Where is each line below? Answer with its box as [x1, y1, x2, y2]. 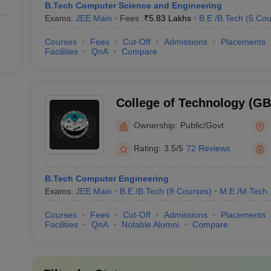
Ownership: [133, 120, 177, 130]
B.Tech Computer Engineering [44, 174, 169, 183]
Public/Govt [180, 120, 224, 130]
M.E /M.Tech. [219, 186, 270, 196]
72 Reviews [186, 143, 230, 153]
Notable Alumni [121, 220, 179, 229]
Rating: [133, 143, 161, 153]
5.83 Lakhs [148, 13, 191, 23]
